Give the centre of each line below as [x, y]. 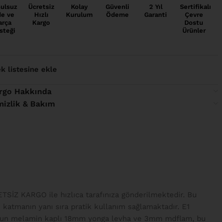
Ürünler [194, 30]
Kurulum [80, 14]
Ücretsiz [41, 6]
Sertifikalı [195, 6]
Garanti [156, 14]
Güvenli [118, 6]
